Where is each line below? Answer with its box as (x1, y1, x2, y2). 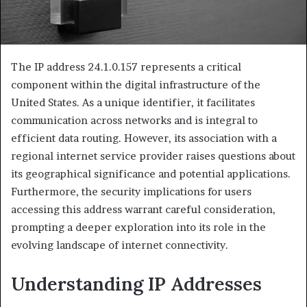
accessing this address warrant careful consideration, (11, 203, 275, 217)
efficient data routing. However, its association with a (11, 132, 277, 145)
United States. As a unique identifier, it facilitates (11, 96, 255, 110)
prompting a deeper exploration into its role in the (11, 221, 266, 234)
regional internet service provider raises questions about (11, 149, 295, 163)
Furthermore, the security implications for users (11, 185, 251, 199)
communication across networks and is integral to (11, 114, 258, 127)
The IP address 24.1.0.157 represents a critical (11, 60, 241, 74)
